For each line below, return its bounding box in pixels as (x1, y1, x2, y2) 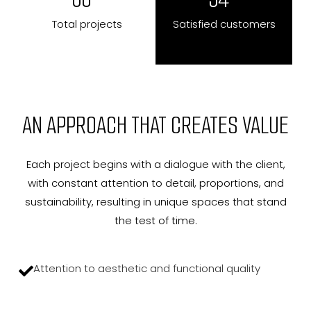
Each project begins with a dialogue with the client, (26, 156, 285, 171)
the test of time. (114, 212, 197, 228)
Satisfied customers (172, 16, 276, 31)
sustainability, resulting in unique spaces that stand (24, 194, 287, 209)
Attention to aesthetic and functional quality (33, 260, 260, 276)
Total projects (51, 16, 122, 31)
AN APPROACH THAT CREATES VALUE (22, 109, 289, 141)
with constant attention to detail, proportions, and (27, 175, 284, 190)
